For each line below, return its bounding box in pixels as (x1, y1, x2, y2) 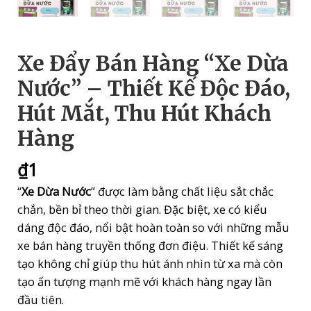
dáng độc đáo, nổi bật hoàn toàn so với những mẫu (17, 219, 290, 236)
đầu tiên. (17, 292, 65, 308)
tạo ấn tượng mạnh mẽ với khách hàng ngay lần (17, 274, 272, 290)
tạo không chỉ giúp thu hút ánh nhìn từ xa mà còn (17, 255, 283, 272)
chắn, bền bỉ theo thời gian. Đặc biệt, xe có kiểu (17, 201, 268, 218)
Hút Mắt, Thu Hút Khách (17, 100, 272, 127)
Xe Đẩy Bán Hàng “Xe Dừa (17, 50, 289, 77)
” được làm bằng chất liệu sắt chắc (91, 183, 274, 200)
